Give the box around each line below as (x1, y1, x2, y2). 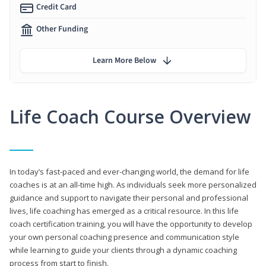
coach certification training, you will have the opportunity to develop (9, 218, 252, 229)
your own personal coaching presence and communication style (9, 231, 239, 242)
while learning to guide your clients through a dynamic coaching (9, 244, 237, 255)
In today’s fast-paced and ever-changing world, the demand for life (9, 166, 249, 177)
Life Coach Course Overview (9, 104, 251, 129)
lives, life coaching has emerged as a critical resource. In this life (9, 205, 239, 216)
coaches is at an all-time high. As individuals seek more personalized (9, 179, 256, 190)
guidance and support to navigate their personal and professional (9, 192, 248, 203)
